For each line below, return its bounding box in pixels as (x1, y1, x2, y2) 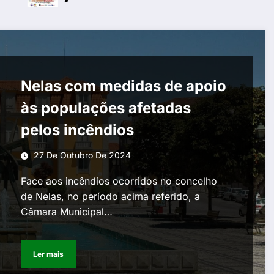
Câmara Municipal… (21, 206, 113, 218)
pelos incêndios (21, 121, 135, 139)
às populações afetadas (21, 99, 191, 117)
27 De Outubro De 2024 (34, 150, 131, 160)
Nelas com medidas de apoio (21, 77, 227, 95)
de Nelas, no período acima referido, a (21, 190, 201, 202)
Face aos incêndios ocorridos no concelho (21, 175, 218, 187)
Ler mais (33, 249, 64, 259)
